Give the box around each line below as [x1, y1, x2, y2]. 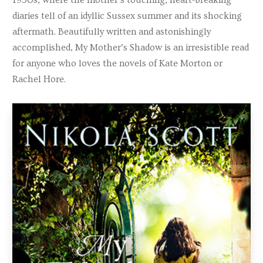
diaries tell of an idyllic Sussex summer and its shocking [12, 10, 242, 21]
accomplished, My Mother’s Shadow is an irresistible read [12, 42, 249, 53]
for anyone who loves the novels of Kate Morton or [12, 58, 222, 69]
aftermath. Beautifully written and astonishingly [12, 26, 211, 37]
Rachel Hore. [12, 73, 66, 85]
